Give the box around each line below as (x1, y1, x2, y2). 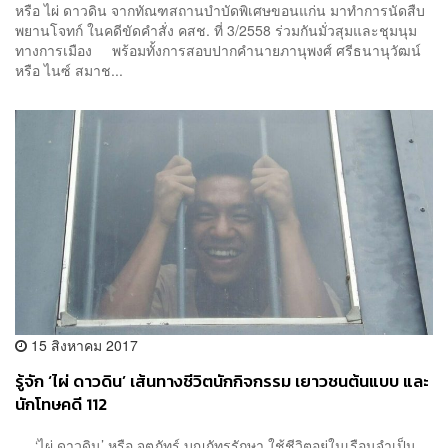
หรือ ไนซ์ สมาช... (15, 60, 123, 81)
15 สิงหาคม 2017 (27, 334, 138, 355)
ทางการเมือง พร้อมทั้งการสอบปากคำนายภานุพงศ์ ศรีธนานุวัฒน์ (15, 40, 421, 61)
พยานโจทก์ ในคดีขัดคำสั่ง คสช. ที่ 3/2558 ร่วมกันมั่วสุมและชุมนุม (15, 20, 417, 41)
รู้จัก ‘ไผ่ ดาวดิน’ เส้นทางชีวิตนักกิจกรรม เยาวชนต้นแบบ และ (15, 368, 429, 394)
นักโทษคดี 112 (15, 391, 107, 417)
